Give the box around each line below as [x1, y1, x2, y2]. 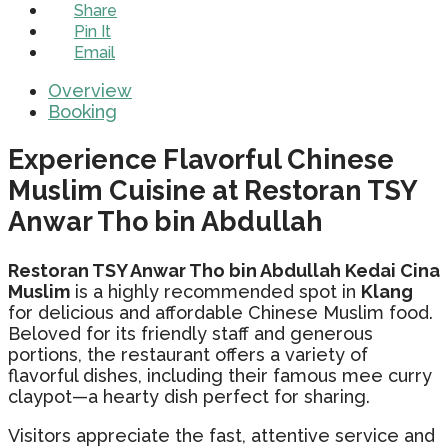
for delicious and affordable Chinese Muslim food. [8, 301, 433, 323]
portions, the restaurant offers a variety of [8, 343, 368, 365]
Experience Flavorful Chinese [8, 144, 394, 176]
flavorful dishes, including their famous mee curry [8, 364, 432, 386]
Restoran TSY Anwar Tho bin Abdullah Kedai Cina [8, 259, 440, 281]
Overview [48, 79, 132, 101]
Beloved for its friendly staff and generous [8, 322, 373, 344]
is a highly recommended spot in [70, 280, 361, 302]
